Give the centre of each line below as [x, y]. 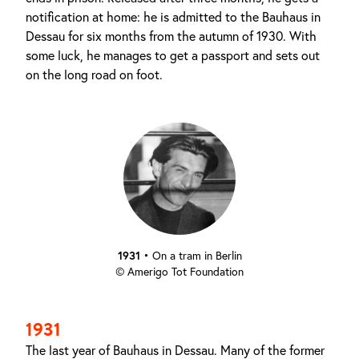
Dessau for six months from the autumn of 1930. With [171, 36]
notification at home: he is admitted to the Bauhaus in [173, 17]
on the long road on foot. [94, 75]
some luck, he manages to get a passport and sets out [173, 55]
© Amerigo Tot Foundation [179, 272]
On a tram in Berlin [197, 256]
